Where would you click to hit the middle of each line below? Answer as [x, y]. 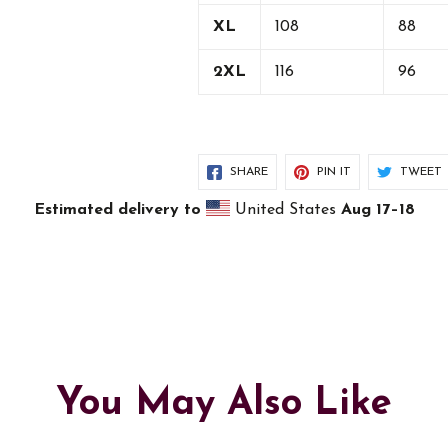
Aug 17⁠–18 [377, 210]
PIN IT [333, 172]
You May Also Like [224, 404]
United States [285, 210]
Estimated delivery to [117, 210]
